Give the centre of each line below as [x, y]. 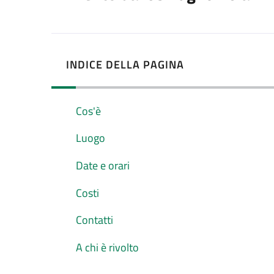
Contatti [94, 220]
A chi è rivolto [107, 247]
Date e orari [103, 165]
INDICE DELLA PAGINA [125, 64]
